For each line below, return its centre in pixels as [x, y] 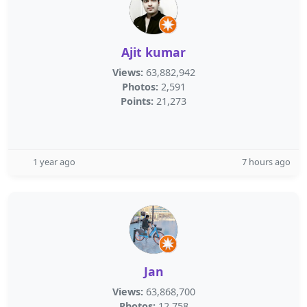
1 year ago [54, 162]
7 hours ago [266, 162]
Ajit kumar [153, 52]
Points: [137, 101]
